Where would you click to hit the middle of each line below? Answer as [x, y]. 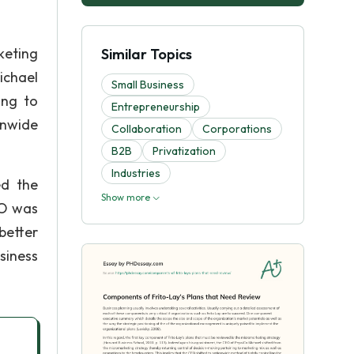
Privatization [184, 151]
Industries [136, 173]
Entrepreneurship [156, 107]
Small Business [148, 85]
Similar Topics [147, 54]
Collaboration [147, 129]
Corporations [237, 129]
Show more [127, 197]
